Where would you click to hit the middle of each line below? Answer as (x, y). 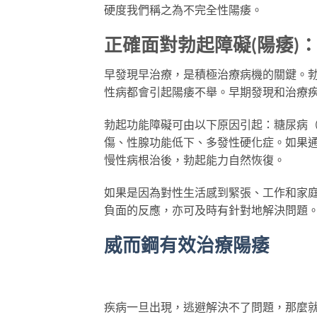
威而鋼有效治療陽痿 (187, 244)
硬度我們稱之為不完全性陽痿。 (183, 9)
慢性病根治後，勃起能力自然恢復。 (195, 160)
